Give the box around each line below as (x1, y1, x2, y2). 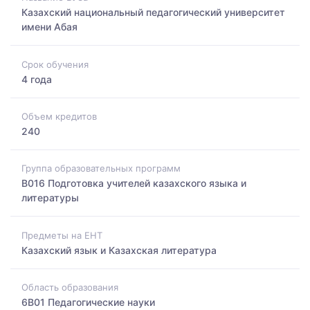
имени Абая (21, 21, 77, 33)
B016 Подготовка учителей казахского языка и (21, 177, 246, 190)
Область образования (21, 281, 118, 293)
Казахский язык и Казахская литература (21, 244, 217, 256)
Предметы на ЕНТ (21, 229, 102, 241)
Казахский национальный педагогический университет (21, 6, 285, 19)
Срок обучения (21, 58, 89, 70)
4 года (21, 73, 52, 85)
